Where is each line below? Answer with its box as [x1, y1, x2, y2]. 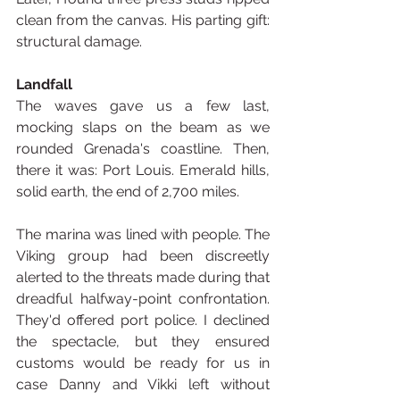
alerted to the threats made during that [16, 269, 270, 286]
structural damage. [16, 33, 142, 50]
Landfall [16, 76, 72, 93]
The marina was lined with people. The [16, 226, 270, 243]
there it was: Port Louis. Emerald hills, [16, 162, 270, 179]
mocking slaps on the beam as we [16, 119, 270, 136]
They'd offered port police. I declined [16, 312, 270, 329]
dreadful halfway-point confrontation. [16, 290, 270, 307]
